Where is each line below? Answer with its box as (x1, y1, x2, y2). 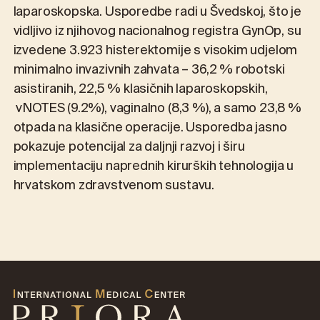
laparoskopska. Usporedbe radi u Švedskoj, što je (13, 1, 301, 25)
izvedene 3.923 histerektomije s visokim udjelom (13, 40, 298, 64)
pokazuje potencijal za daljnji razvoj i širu (13, 136, 245, 160)
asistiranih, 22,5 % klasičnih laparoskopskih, (13, 79, 268, 102)
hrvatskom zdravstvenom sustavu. (13, 175, 215, 199)
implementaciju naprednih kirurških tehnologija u (13, 156, 294, 179)
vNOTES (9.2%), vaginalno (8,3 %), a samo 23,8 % (13, 98, 301, 121)
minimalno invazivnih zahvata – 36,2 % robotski (13, 59, 285, 83)
